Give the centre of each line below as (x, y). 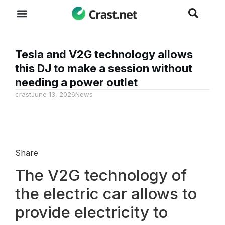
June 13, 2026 (53, 94)
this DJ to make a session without (104, 68)
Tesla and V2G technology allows (104, 54)
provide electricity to (91, 212)
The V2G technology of (101, 175)
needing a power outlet (76, 82)
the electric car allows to (106, 194)
